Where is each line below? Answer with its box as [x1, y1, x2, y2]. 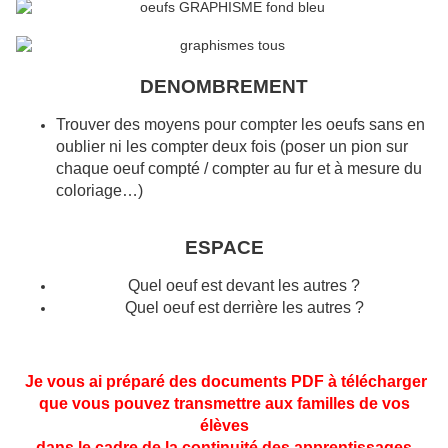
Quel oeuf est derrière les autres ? [124, 299, 364, 317]
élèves [199, 417, 249, 435]
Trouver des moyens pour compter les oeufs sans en [56, 116, 425, 134]
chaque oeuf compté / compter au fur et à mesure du [56, 160, 422, 178]
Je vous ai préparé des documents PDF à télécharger [25, 373, 427, 391]
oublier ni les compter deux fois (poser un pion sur [56, 138, 408, 156]
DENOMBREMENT [140, 76, 308, 98]
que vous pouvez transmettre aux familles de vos [38, 395, 410, 413]
